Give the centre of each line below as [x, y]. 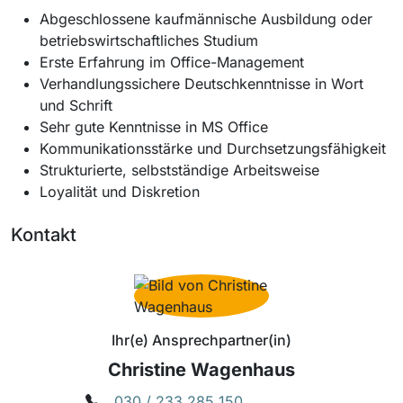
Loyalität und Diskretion [120, 191]
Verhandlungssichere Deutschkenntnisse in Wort [201, 83]
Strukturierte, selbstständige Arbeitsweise [179, 170]
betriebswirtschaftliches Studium [149, 40]
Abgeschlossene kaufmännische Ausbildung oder [206, 18]
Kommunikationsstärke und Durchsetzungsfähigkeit [213, 148]
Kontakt [44, 234]
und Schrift [76, 105]
